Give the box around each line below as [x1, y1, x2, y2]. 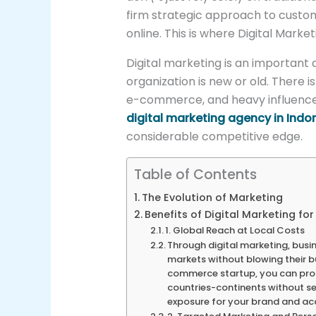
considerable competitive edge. [126, 128, 303, 145]
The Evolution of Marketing [141, 190, 283, 205]
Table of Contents [134, 165, 257, 185]
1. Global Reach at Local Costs [165, 224, 305, 238]
